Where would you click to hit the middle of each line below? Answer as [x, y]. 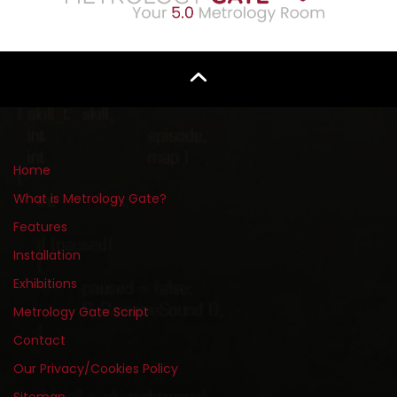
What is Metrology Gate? [90, 199]
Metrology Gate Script [81, 312]
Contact [39, 341]
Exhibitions [45, 284]
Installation [47, 256]
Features [40, 227]
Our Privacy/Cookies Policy [96, 369]
